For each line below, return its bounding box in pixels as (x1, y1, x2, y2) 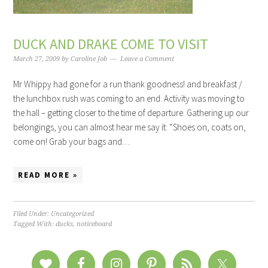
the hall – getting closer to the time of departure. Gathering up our (13, 107, 249, 119)
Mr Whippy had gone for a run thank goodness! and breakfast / (13, 78, 242, 90)
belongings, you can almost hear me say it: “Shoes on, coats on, (13, 121, 246, 133)
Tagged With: (13, 220, 56, 229)
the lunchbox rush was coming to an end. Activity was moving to (13, 93, 245, 105)
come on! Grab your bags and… (13, 136, 130, 148)
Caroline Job (71, 55, 108, 63)
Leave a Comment (120, 55, 175, 63)
